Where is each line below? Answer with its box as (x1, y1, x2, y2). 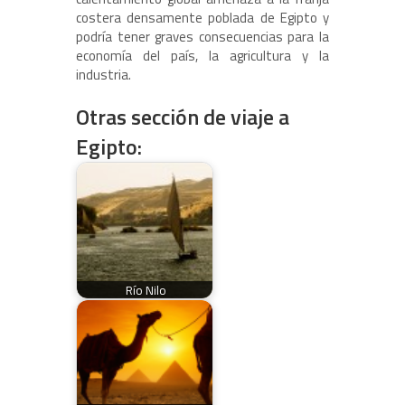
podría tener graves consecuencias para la (76, 26, 329, 48)
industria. (76, 64, 131, 86)
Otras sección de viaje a (76, 100, 289, 134)
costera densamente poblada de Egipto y (76, 7, 329, 29)
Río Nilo (126, 280, 167, 299)
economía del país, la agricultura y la (76, 45, 329, 67)
